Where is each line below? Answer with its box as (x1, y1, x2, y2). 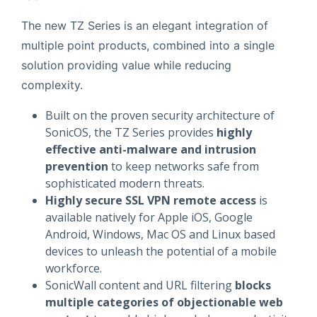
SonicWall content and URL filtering (45, 277, 235, 293)
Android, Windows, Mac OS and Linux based (45, 226, 275, 242)
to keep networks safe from (108, 158, 259, 174)
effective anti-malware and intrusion (45, 141, 256, 157)
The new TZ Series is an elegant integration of (21, 18, 268, 33)
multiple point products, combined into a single (21, 38, 275, 52)
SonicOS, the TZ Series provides (45, 124, 217, 140)
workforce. (45, 260, 102, 276)
